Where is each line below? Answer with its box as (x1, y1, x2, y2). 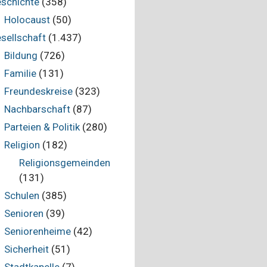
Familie (4, 67, 36, 79)
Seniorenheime (4, 225, 71, 237)
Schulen (4, 190, 39, 201)
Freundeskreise (4, 85, 73, 97)
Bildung (4, 49, 38, 61)
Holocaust (4, 14, 50, 26)
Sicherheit (4, 243, 49, 255)
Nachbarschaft (4, 103, 70, 115)
